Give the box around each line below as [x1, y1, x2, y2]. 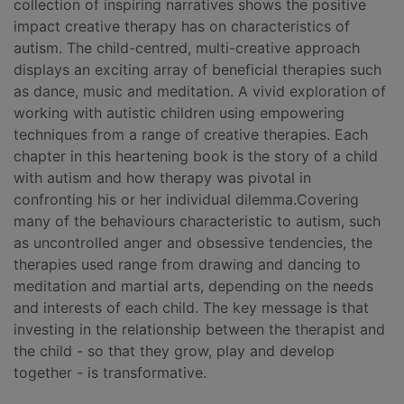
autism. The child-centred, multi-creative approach [14, 39, 360, 58]
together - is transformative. [14, 363, 207, 382]
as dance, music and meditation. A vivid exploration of [14, 82, 386, 101]
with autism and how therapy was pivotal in [14, 169, 311, 188]
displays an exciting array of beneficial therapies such [14, 60, 381, 79]
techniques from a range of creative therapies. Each [14, 125, 368, 144]
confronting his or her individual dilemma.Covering [14, 190, 359, 209]
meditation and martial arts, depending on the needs [14, 277, 373, 296]
